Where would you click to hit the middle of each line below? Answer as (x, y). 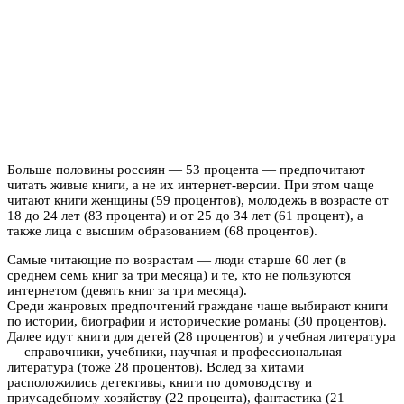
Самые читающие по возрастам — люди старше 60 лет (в (177, 259)
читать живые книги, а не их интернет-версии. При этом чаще (191, 184)
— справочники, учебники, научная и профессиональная (174, 351)
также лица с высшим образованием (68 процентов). (162, 230)
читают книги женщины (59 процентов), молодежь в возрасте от (198, 200)
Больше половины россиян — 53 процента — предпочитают (186, 169)
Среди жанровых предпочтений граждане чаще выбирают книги (197, 305)
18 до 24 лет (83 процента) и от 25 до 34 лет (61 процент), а (185, 215)
